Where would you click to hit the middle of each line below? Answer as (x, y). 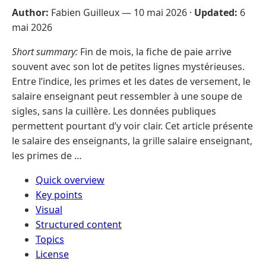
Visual (49, 209)
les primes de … (47, 155)
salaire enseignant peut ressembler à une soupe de (127, 96)
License (52, 254)
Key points (59, 194)
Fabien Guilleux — (91, 12)
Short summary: (45, 51)
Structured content (79, 224)
